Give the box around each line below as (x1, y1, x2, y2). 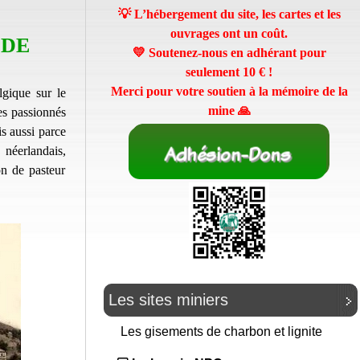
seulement (186, 65, 243, 79)
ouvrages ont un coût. (170, 27, 288, 40)
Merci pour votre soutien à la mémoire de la (110, 84, 348, 98)
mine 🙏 (207, 104, 251, 117)
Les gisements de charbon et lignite (121, 325, 325, 339)
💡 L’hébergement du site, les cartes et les (117, 7, 341, 21)
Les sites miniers (108, 291, 228, 309)
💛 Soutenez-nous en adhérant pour (132, 46, 326, 59)
